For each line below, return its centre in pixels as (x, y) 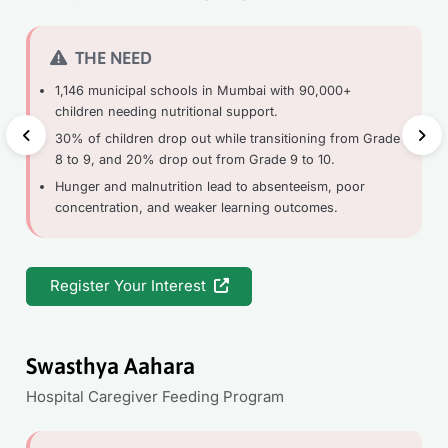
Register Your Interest (129, 286)
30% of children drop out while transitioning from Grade (228, 139)
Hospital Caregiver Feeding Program (155, 396)
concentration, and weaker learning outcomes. (197, 208)
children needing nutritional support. (167, 112)
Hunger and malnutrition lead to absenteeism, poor (210, 187)
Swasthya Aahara (111, 365)
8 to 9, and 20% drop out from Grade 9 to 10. (195, 160)
